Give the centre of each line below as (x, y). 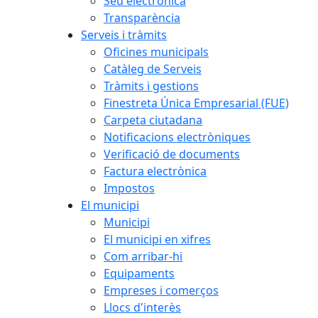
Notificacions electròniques (177, 137)
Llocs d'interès (142, 307)
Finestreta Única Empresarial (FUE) (196, 103)
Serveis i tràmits (124, 34)
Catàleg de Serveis (153, 68)
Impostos (129, 188)
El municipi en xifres (157, 239)
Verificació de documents (172, 154)
